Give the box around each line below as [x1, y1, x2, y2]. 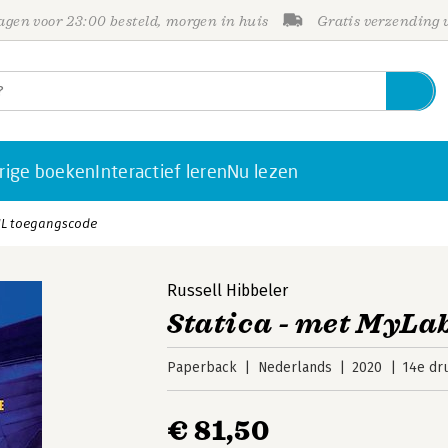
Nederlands [257, 359, 332, 376]
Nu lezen [227, 160, 299, 182]
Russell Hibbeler [167, 281, 289, 300]
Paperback [167, 359, 238, 376]
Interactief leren [95, 160, 228, 182]
